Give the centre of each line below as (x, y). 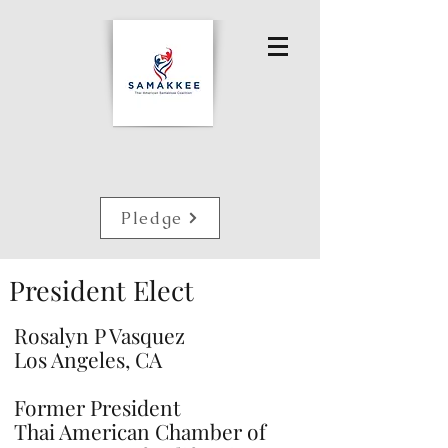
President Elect (101, 290)
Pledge (152, 218)
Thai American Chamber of (140, 431)
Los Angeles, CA (88, 359)
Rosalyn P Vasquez (99, 335)
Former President (97, 407)
